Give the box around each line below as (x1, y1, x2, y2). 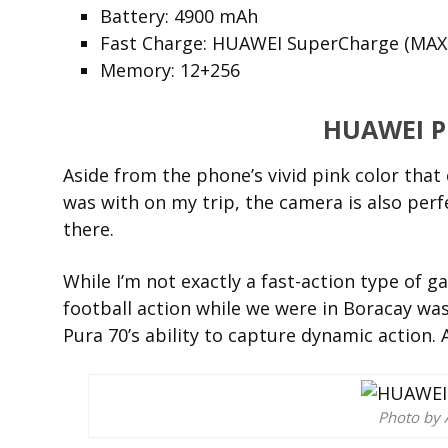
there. (63, 217, 114, 242)
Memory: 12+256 (100, 58, 241, 82)
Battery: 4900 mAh (100, 4, 259, 28)
